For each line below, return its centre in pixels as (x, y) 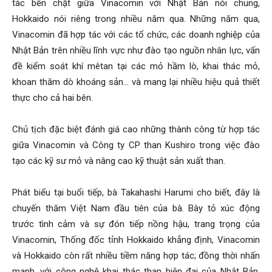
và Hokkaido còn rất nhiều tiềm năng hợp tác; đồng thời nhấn (136, 256)
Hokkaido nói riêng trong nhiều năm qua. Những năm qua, (136, 19)
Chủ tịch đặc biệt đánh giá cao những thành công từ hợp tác (136, 129)
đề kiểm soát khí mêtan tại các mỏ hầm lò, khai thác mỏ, (136, 66)
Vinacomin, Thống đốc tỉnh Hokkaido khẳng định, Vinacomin (136, 240)
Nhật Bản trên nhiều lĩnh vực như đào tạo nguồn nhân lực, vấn (136, 50)
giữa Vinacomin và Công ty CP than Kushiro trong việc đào (136, 145)
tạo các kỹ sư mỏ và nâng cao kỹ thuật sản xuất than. (119, 161)
